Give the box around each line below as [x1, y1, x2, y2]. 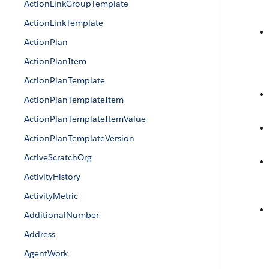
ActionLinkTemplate [24, 17, 103, 28]
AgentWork [24, 248, 68, 259]
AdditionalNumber [24, 210, 99, 220]
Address [24, 229, 55, 240]
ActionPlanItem [24, 56, 86, 67]
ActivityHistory [24, 171, 80, 182]
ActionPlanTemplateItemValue [24, 113, 146, 124]
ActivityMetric [24, 190, 78, 201]
